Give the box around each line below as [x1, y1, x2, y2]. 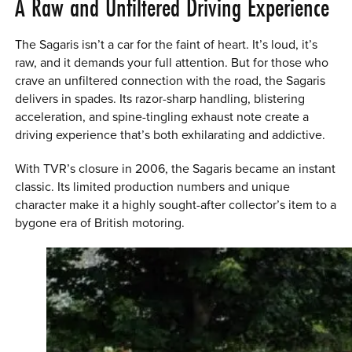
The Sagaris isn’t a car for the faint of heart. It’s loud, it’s [15, 37, 318, 53]
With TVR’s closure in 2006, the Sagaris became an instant [15, 160, 336, 177]
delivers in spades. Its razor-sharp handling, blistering [15, 91, 306, 108]
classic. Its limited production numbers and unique [15, 178, 291, 195]
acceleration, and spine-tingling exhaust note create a [15, 109, 310, 126]
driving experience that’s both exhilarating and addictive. [15, 127, 326, 144]
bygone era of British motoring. [15, 214, 185, 231]
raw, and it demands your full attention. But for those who [15, 55, 329, 71]
